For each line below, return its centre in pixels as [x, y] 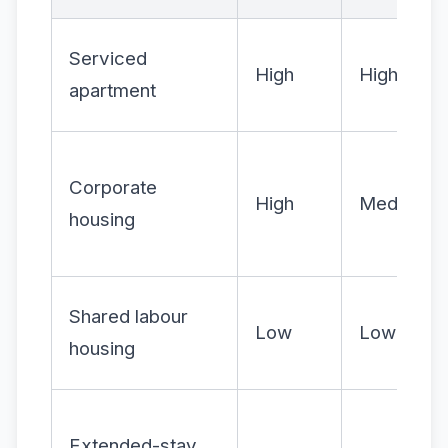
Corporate [113, 188]
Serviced [108, 59]
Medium [393, 204]
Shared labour [128, 317]
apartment [112, 91]
